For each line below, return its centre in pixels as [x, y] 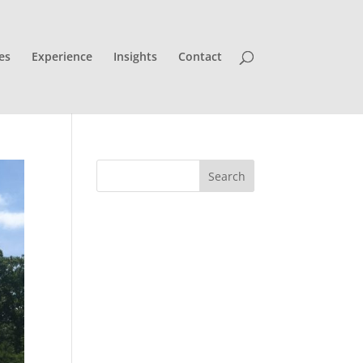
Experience [62, 56]
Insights [135, 56]
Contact [200, 56]
